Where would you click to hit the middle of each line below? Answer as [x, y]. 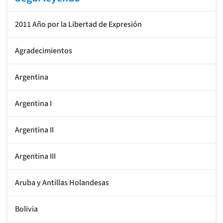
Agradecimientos [44, 51]
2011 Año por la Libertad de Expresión [78, 24]
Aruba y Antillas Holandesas [62, 182]
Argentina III [35, 156]
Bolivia [26, 209]
